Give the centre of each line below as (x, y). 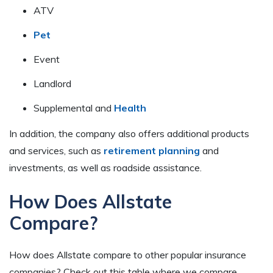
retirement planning (152, 151)
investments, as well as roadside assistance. (105, 168)
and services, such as (56, 151)
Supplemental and (74, 108)
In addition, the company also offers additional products (129, 134)
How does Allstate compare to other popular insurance (128, 255)
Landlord (52, 84)
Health (130, 108)
